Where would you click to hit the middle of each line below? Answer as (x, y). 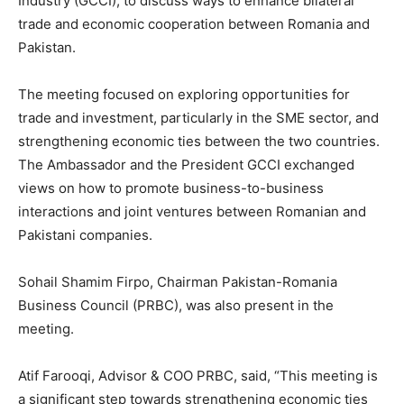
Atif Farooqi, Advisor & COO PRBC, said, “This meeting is (198, 376)
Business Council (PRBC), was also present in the (176, 305)
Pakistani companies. (85, 235)
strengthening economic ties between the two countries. (199, 141)
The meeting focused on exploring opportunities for (184, 94)
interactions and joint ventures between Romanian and (192, 211)
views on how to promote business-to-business (171, 188)
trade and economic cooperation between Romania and (194, 24)
